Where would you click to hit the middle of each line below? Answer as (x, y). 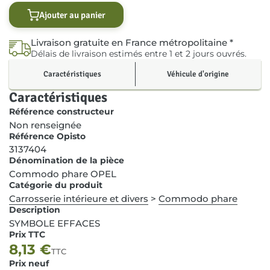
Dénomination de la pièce (67, 161)
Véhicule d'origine (198, 74)
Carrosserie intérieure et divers (79, 198)
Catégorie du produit (56, 185)
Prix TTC (27, 234)
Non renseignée (45, 125)
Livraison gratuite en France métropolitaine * (132, 42)
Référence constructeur (61, 111)
